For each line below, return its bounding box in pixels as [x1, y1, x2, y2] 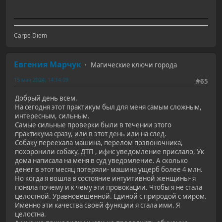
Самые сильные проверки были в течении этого [15, 120, 171, 130]
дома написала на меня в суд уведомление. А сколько [15, 156, 188, 166]
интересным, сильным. [15, 111, 90, 121]
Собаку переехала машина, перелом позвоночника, [15, 138, 183, 148]
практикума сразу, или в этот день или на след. [15, 129, 168, 139]
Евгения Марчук [14, 58, 81, 70]
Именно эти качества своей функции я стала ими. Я [15, 201, 180, 210]
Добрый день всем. [15, 94, 79, 103]
